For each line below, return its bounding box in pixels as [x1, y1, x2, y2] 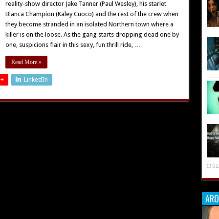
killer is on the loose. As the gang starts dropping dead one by [5, 31, 179, 38]
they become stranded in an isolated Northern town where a [5, 21, 174, 28]
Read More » [11, 59, 42, 66]
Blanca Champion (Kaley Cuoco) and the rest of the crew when [5, 10, 178, 18]
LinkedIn [23, 76, 48, 83]
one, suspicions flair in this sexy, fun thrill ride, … [5, 41, 141, 48]
